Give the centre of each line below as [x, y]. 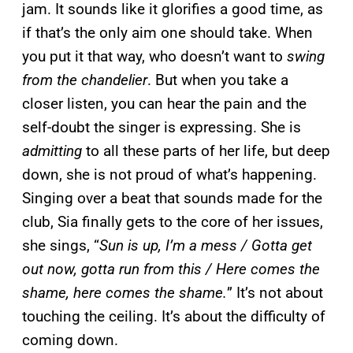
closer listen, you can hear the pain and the [164, 103]
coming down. [70, 340]
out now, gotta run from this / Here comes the [171, 269]
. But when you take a [218, 80]
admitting [52, 150]
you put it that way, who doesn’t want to [154, 56]
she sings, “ [61, 245]
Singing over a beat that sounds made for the [172, 198]
